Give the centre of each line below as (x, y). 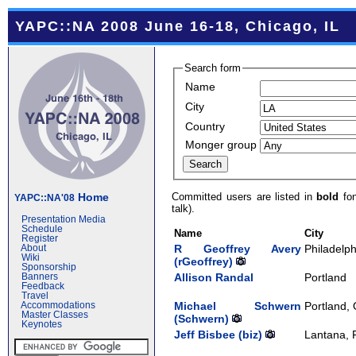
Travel (35, 296)
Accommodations (58, 305)
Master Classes (55, 315)
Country (205, 126)
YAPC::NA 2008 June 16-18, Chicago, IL (178, 26)
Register (40, 238)
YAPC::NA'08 (44, 197)
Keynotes (42, 324)
